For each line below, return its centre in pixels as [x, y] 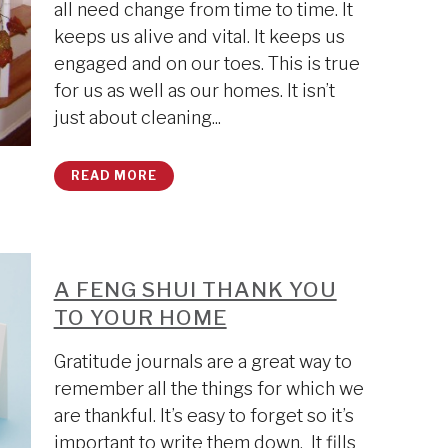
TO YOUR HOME [140, 317]
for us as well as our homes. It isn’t [194, 90]
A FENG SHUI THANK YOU [195, 289]
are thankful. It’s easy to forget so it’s [203, 415]
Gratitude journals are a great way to [202, 361]
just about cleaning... [137, 117]
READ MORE [113, 175]
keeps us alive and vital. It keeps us [199, 36]
